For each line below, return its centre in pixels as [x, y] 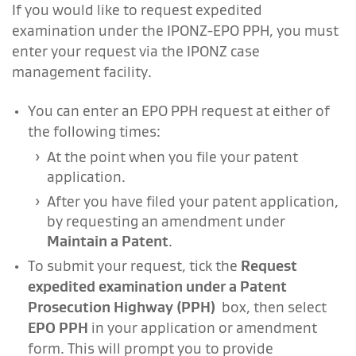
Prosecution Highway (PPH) [122, 307]
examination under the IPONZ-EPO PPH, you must [175, 30]
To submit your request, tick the [134, 265]
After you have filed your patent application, [193, 201]
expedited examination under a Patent [157, 286]
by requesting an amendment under [166, 221]
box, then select [271, 307]
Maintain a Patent [108, 241]
